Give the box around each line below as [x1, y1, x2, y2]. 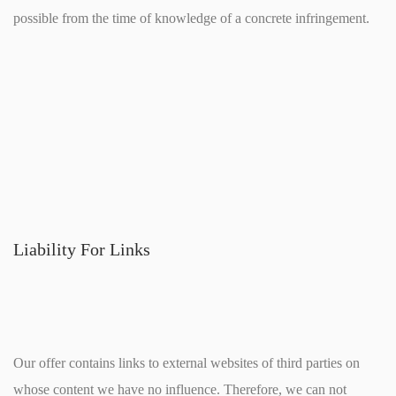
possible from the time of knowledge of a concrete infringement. [13, 11, 369, 27]
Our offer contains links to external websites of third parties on [13, 354, 360, 370]
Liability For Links [13, 240, 150, 260]
